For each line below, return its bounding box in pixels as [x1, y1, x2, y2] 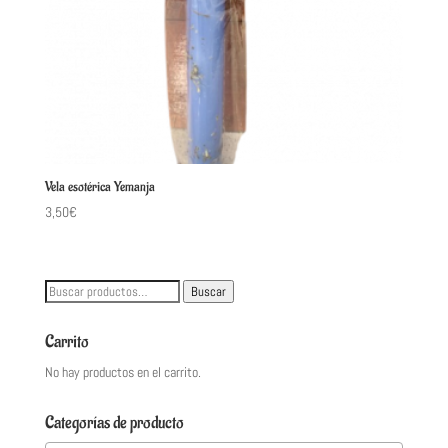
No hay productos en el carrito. [44, 362, 201, 381]
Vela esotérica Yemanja [44, 178, 155, 196]
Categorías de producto [44, 411, 184, 434]
